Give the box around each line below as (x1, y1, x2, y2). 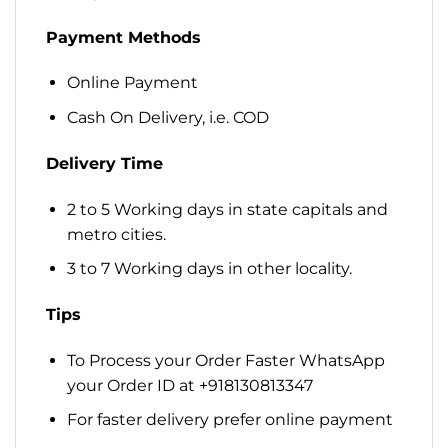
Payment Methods (46, 27, 201, 47)
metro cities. (66, 224, 166, 244)
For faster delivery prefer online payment (66, 410, 393, 430)
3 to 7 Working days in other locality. (66, 259, 352, 279)
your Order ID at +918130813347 (66, 375, 313, 395)
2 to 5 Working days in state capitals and (66, 199, 388, 219)
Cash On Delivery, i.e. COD (66, 107, 269, 127)
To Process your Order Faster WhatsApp (66, 350, 385, 370)
